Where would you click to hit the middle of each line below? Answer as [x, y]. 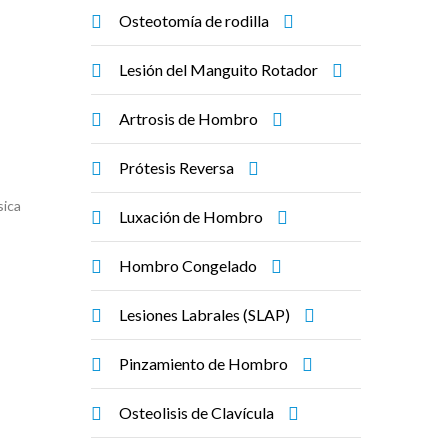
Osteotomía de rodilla [194, 20]
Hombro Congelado [188, 265]
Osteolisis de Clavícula [196, 412]
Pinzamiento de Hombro [203, 363]
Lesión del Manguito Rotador [218, 69]
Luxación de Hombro [191, 216]
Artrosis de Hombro [188, 118]
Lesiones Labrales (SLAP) [204, 314]
